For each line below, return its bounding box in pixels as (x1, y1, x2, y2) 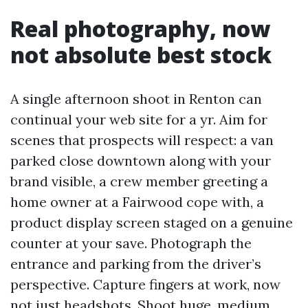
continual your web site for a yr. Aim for (10, 111, 267, 128)
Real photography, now (10, 14, 270, 43)
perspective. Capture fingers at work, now (10, 276, 280, 293)
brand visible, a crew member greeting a (10, 173, 268, 190)
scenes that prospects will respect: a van (10, 131, 274, 148)
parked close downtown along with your (10, 152, 271, 169)
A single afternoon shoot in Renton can (10, 90, 262, 107)
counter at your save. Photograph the (10, 234, 252, 252)
